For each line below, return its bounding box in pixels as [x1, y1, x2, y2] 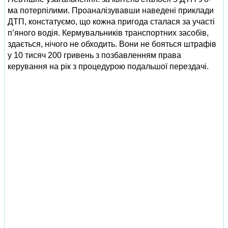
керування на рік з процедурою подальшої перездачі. [8, 62, 209, 71]
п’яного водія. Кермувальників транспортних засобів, [8, 28, 209, 37]
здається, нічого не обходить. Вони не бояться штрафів [8, 40, 216, 48]
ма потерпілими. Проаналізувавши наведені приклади [8, 6, 214, 15]
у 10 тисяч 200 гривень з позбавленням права [8, 51, 181, 60]
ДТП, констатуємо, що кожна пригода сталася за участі [8, 17, 215, 26]
